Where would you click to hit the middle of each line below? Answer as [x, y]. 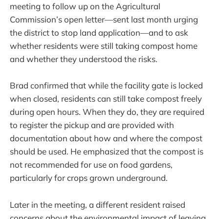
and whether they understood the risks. [84, 59]
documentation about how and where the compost [106, 138]
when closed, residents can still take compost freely [106, 99]
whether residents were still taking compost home [104, 46]
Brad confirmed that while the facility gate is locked [106, 86]
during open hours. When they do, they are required [107, 112]
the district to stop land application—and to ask [99, 33]
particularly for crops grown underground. [89, 178]
